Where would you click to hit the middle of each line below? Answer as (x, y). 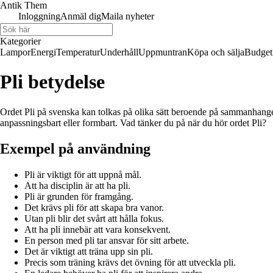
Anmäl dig (81, 16)
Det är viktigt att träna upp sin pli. (89, 251)
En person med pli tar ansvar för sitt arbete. (107, 240)
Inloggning (39, 16)
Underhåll (119, 52)
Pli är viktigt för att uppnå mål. (83, 174)
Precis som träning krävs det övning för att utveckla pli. (130, 262)
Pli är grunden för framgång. (79, 196)
